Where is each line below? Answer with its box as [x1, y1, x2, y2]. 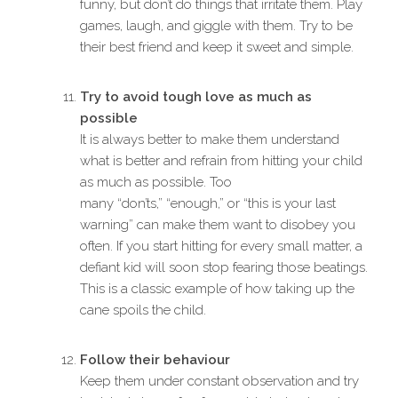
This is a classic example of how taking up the [80, 281, 354, 298]
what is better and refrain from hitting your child [80, 153, 362, 170]
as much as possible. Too [80, 174, 232, 191]
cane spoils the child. [80, 302, 206, 319]
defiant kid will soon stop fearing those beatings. [80, 259, 368, 276]
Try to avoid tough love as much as [80, 89, 312, 106]
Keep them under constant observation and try [80, 373, 359, 390]
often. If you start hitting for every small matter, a [80, 238, 362, 255]
